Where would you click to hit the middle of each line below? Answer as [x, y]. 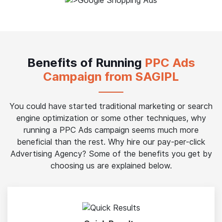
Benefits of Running [86, 62]
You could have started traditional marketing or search [111, 106]
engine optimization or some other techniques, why [111, 118]
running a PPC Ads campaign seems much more [111, 130]
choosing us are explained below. [111, 166]
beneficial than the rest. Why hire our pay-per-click [111, 142]
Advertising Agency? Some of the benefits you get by [111, 154]
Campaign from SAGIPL [111, 76]
